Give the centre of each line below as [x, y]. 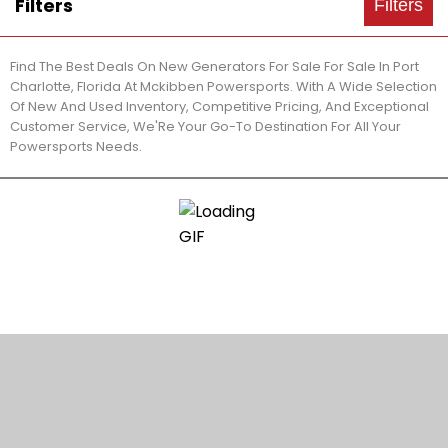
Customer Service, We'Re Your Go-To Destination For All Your [205, 126]
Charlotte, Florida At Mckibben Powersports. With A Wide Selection [223, 86]
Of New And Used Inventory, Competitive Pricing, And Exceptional [219, 106]
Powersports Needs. [76, 146]
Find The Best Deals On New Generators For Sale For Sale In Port [214, 66]
